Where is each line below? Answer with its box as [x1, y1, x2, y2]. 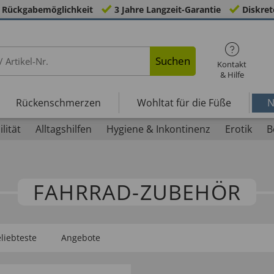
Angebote [61, 232, 100, 243]
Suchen [155, 54, 191, 68]
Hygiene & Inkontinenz [106, 122, 210, 136]
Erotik [224, 122, 252, 136]
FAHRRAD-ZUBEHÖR [32, 177, 242, 206]
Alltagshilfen [35, 122, 92, 136]
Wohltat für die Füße [136, 95, 231, 109]
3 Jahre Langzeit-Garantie [111, 4, 223, 15]
